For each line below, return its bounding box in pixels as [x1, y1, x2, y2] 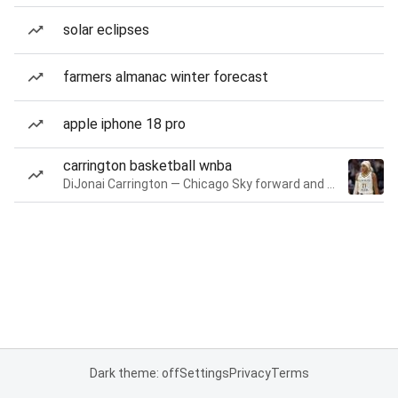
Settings [179, 366, 229, 380]
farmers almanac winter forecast [63, 68, 268, 85]
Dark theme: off [89, 366, 179, 380]
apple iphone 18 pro [63, 115, 186, 132]
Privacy [228, 366, 271, 380]
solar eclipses [63, 21, 149, 38]
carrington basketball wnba [63, 157, 232, 174]
